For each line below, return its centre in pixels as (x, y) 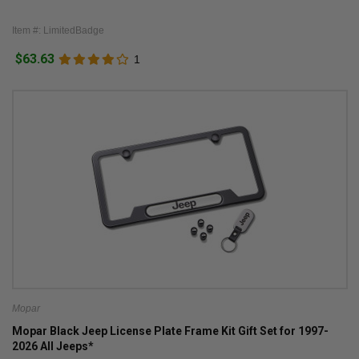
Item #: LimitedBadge (58, 30)
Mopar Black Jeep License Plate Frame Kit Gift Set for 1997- (170, 331)
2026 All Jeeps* (52, 347)
